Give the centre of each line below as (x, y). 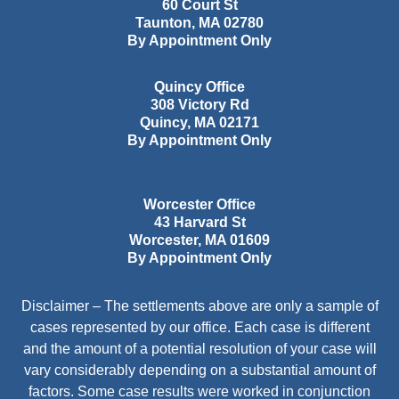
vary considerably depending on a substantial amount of (199, 370)
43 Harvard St (199, 223)
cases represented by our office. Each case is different (199, 328)
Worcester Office (199, 205)
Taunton (163, 23)
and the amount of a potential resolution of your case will (199, 349)
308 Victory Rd (199, 105)
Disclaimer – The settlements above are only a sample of (199, 306)
